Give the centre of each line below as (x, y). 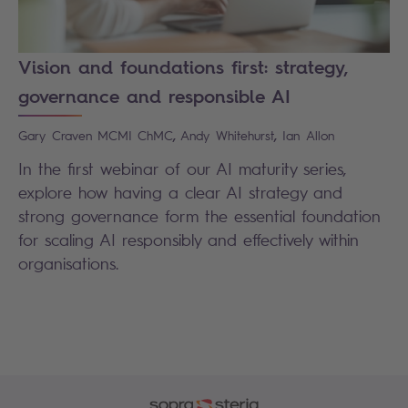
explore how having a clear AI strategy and (180, 192)
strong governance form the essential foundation (199, 215)
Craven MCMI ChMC (112, 135)
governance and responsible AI (154, 96)
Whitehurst (245, 135)
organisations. (68, 263)
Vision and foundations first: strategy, (183, 66)
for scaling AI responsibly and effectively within (189, 239)
